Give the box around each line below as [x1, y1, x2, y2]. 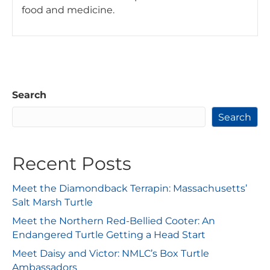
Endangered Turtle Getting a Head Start [12, 229, 206, 241]
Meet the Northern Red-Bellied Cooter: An [12, 215, 215, 227]
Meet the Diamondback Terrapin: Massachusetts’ [12, 183, 247, 195]
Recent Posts [12, 152, 131, 175]
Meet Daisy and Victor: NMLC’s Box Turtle [12, 248, 209, 260]
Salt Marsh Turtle [12, 196, 93, 209]
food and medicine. [22, 4, 115, 16]
